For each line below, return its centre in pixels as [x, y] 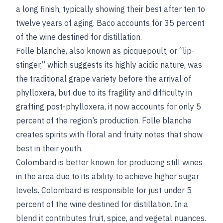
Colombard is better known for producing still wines [109, 162]
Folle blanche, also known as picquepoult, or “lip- [105, 51]
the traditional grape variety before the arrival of [104, 79]
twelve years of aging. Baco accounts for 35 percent [110, 23]
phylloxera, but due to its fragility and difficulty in [104, 93]
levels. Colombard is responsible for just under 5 [104, 190]
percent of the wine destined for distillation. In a [102, 204]
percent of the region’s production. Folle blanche [104, 120]
